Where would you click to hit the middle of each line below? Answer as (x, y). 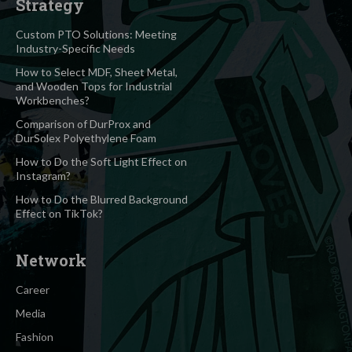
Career (33, 289)
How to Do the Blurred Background (102, 199)
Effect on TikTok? (59, 213)
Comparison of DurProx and (83, 123)
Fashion (35, 336)
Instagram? (43, 175)
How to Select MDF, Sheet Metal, (97, 71)
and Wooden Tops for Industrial (94, 86)
